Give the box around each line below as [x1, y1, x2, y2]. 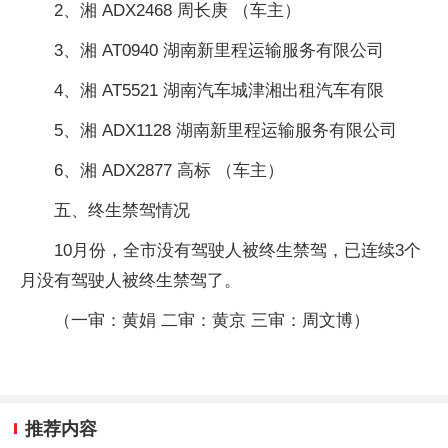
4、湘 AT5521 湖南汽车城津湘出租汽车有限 [54, 80, 384, 100]
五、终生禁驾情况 [54, 200, 190, 220]
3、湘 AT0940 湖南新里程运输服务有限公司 [54, 40, 384, 60]
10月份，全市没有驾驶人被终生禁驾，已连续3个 [54, 240, 421, 260]
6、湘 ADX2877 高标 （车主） [54, 160, 284, 180]
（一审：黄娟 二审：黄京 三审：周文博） [54, 310, 370, 330]
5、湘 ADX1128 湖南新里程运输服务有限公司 [54, 120, 397, 140]
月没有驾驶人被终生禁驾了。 [20, 270, 241, 290]
